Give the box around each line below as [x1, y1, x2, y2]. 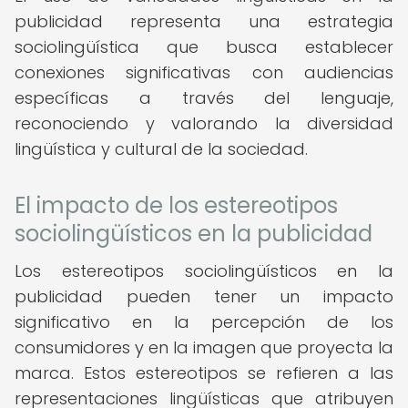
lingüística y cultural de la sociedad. [15, 138, 308, 160]
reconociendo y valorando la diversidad [15, 112, 393, 135]
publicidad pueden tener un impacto [15, 285, 393, 308]
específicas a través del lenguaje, [15, 87, 393, 109]
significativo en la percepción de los [15, 311, 393, 333]
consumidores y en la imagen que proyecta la [15, 336, 393, 359]
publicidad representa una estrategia [15, 10, 393, 33]
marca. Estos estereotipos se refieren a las [15, 362, 393, 384]
